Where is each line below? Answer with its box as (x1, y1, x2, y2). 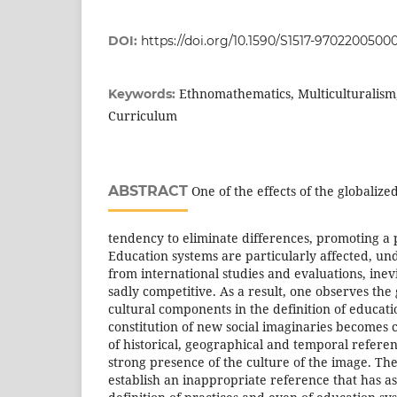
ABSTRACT (108, 183, 188, 199)
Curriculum (108, 107, 177, 124)
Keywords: (108, 86, 179, 102)
